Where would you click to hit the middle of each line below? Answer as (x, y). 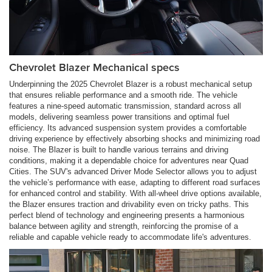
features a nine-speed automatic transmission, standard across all (125, 106)
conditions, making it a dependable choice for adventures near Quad (129, 160)
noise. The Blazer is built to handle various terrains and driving (119, 149)
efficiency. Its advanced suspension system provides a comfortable (128, 127)
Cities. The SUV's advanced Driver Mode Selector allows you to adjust (133, 171)
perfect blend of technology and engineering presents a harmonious (127, 215)
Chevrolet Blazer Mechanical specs (94, 67)
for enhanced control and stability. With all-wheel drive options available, (135, 193)
